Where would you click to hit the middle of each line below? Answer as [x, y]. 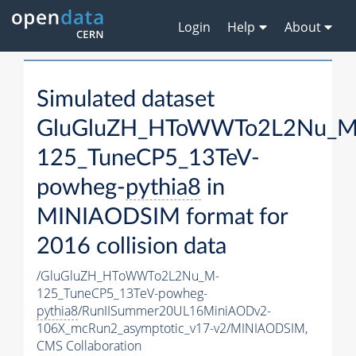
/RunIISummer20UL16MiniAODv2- [174, 311]
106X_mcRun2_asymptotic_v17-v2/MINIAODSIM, [172, 329]
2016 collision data [132, 247]
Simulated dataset [126, 100]
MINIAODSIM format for [162, 218]
